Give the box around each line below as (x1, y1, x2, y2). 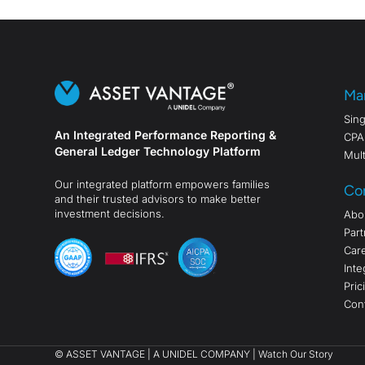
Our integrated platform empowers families (55, 178, 270, 191)
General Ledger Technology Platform (55, 144, 262, 159)
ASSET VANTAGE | (66, 348, 154, 361)
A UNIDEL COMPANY (153, 348, 251, 361)
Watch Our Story (258, 348, 334, 361)
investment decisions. (55, 207, 165, 221)
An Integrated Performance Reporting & (55, 128, 277, 143)
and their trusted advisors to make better (55, 192, 262, 206)
